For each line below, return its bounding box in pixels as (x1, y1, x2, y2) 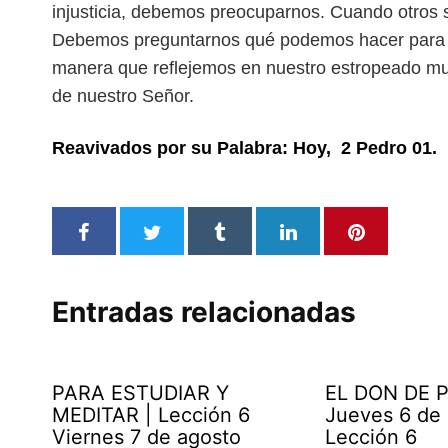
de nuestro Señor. (52, 86, 194, 106)
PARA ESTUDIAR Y (52, 380, 229, 405)
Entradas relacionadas (52, 294, 356, 329)
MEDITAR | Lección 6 (52, 402, 250, 427)
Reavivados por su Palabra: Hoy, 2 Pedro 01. (52, 138, 437, 158)
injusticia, (52, 2, 131, 22)
